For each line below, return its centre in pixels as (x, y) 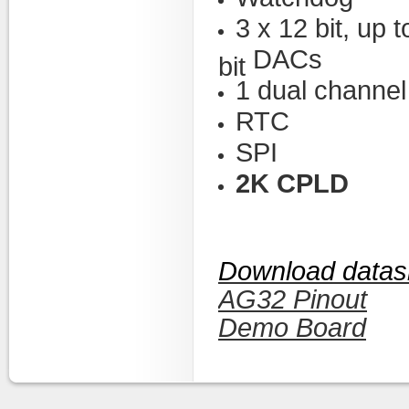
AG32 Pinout (293, 299)
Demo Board (292, 327)
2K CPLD (292, 183)
